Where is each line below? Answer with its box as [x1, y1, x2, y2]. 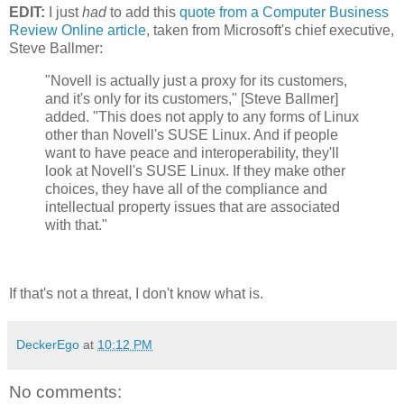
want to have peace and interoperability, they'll [45, 145, 339, 161]
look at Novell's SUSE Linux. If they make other [45, 163, 345, 179]
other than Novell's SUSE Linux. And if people [45, 127, 338, 143]
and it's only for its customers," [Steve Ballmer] [45, 91, 338, 107]
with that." [45, 217, 107, 234]
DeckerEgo [16, 337, 79, 353]
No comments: [9, 382, 122, 402]
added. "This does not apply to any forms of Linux [45, 109, 359, 125]
